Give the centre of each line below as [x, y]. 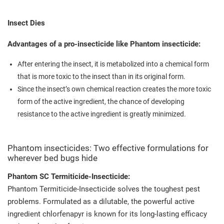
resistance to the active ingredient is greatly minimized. [102, 114]
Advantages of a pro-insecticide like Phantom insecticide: [104, 44]
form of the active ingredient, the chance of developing [101, 101]
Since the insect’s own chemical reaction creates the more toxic [114, 89]
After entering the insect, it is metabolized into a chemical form [113, 64]
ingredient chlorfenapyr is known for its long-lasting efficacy [107, 214]
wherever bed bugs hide [52, 158]
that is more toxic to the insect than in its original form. [101, 76]
